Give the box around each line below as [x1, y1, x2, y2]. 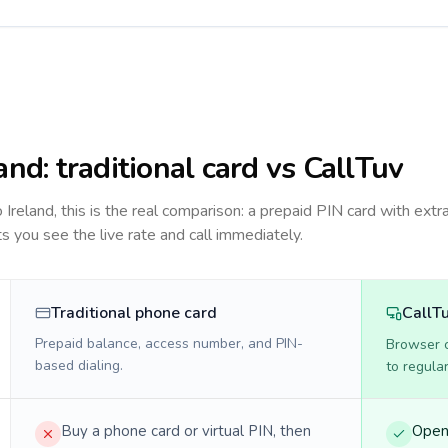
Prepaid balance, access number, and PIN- [35, 334, 303, 353]
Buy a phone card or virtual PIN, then [61, 421, 311, 441]
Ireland [7, 200, 54, 222]
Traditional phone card [51, 302, 217, 324]
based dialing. [35, 356, 123, 375]
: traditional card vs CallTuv [43, 148, 404, 189]
